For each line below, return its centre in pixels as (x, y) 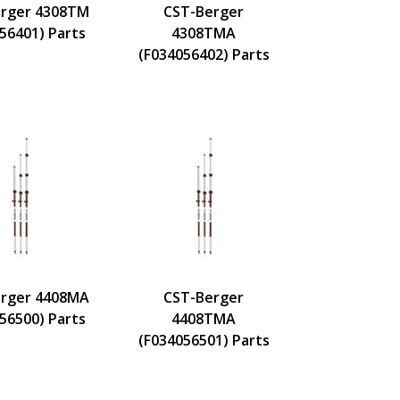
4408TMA (204, 318)
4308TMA (204, 33)
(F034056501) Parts (204, 340)
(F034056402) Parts (204, 54)
